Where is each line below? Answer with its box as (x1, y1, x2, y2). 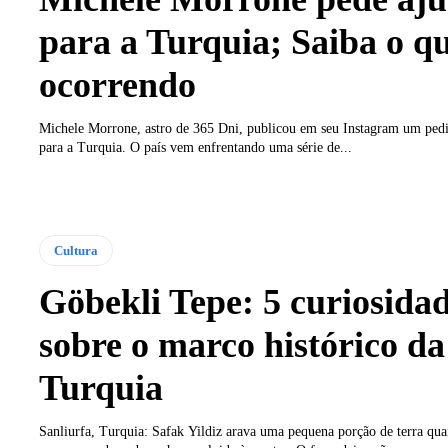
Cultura (53, 243, 98, 259)
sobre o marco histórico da (38, 325, 445, 366)
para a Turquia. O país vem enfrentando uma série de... (38, 140, 352, 156)
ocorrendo (38, 65, 196, 106)
